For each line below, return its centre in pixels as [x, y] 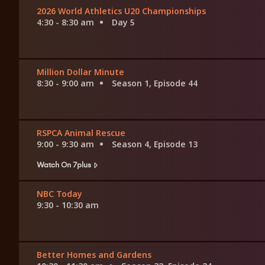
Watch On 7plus [64, 164]
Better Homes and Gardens [94, 255]
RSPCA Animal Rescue [81, 133]
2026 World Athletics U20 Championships [121, 11]
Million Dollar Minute [80, 72]
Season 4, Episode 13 [155, 144]
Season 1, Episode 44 [155, 83]
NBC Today [59, 194]
